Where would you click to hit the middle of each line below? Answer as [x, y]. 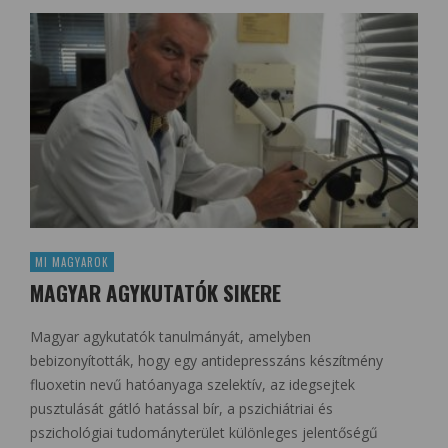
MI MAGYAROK [72, 262]
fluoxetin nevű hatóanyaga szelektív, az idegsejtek [192, 385]
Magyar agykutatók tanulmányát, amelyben [170, 337]
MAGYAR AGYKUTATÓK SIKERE [155, 293]
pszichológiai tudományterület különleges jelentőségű [204, 433]
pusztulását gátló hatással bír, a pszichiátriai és [181, 409]
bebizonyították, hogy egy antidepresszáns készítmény [206, 361]
